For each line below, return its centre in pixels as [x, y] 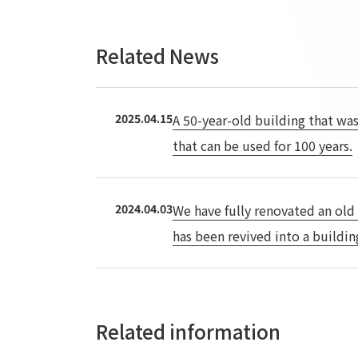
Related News [157, 56]
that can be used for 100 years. [263, 145]
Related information [188, 331]
